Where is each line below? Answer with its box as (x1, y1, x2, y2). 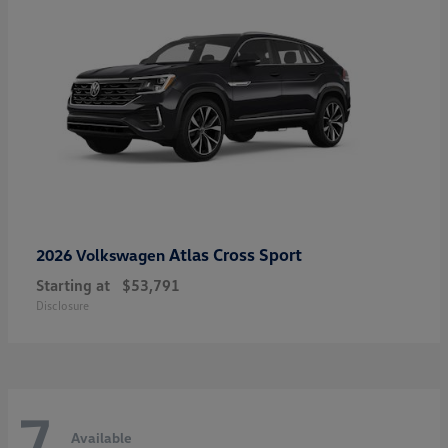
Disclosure (36, 298, 89, 314)
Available (71, 428, 132, 446)
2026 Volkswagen (36, 245, 169, 266)
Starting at (36, 275, 110, 296)
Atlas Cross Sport (169, 244, 302, 266)
